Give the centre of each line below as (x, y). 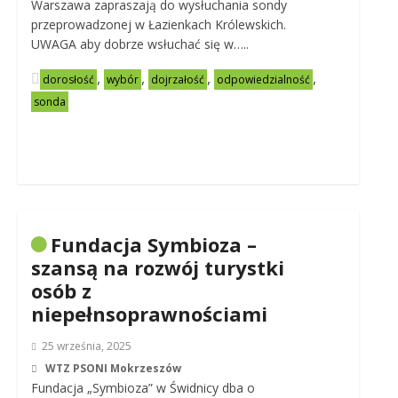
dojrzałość (177, 80)
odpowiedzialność (263, 80)
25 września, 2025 (86, 346)
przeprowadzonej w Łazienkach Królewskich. (158, 24)
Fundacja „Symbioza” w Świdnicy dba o (143, 388)
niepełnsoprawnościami (149, 314)
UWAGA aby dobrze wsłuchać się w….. (139, 44)
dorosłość (68, 80)
